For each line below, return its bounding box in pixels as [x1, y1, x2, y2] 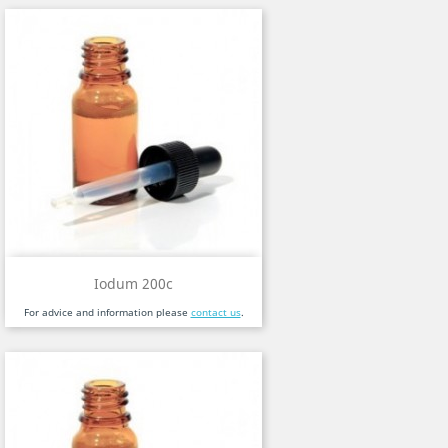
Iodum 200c [94, 274, 173, 293]
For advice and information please [23, 305, 191, 319]
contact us [190, 305, 241, 319]
